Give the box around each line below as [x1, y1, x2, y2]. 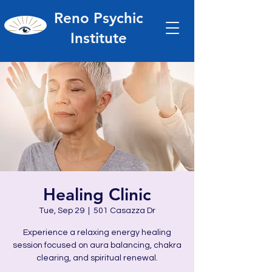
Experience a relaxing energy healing [23, 228, 171, 237]
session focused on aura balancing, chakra [13, 241, 182, 250]
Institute [70, 29, 127, 47]
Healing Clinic [43, 184, 151, 205]
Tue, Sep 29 [39, 206, 84, 215]
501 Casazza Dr [93, 206, 155, 215]
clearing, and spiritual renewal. [36, 254, 158, 262]
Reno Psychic [54, 9, 143, 27]
